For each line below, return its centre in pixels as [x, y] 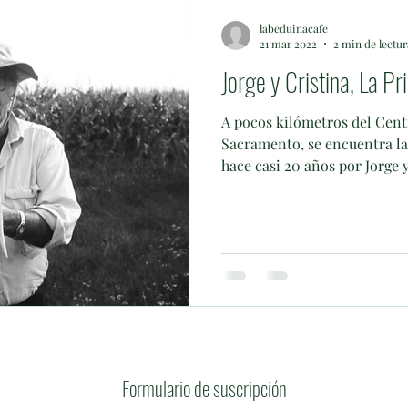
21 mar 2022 [288, 44]
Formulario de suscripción [204, 388]
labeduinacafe [294, 28]
